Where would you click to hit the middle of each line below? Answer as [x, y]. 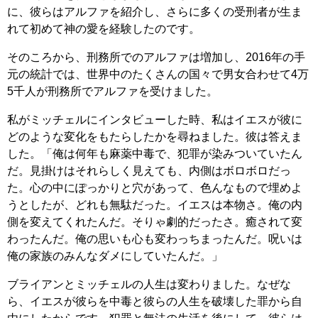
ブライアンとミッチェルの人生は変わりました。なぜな [149, 284]
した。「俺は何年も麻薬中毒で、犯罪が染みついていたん [155, 153]
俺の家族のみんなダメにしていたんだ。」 [115, 256]
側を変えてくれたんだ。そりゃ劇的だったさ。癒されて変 [155, 221]
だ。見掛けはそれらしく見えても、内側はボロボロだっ [149, 170]
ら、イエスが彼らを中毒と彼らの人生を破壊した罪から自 [155, 301]
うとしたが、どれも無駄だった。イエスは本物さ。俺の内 [155, 204]
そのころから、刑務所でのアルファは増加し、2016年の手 [156, 57]
